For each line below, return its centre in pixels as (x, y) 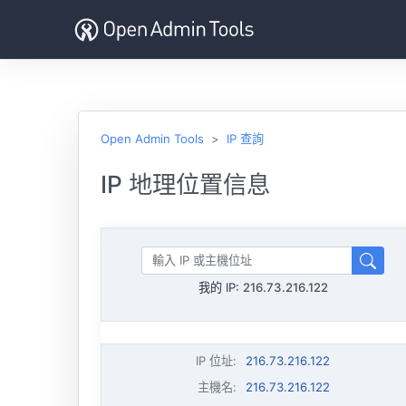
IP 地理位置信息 (185, 184)
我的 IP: (220, 287)
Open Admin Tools (152, 139)
